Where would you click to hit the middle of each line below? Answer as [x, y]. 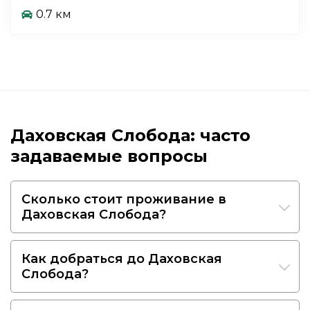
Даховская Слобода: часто [130, 135]
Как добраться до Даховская [122, 258]
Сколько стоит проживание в [124, 199]
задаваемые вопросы [109, 156]
